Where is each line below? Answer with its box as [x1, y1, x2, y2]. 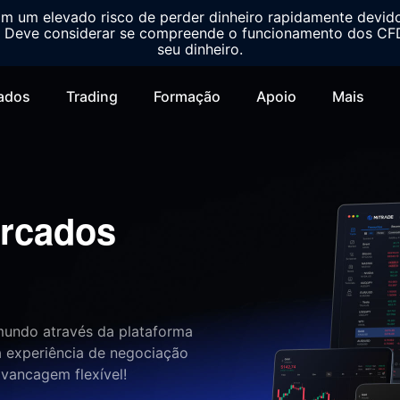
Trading [66, 87, 118, 105]
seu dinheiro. [157, 40, 243, 58]
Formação [154, 87, 221, 105]
